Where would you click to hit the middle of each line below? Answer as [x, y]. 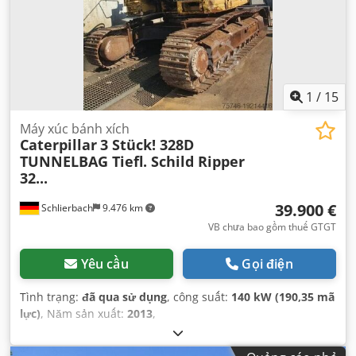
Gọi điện [267, 263]
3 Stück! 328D [147, 144]
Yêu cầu [104, 263]
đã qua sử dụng [124, 296]
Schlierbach [66, 207]
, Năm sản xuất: [84, 313]
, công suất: [199, 296]
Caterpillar [58, 144]
